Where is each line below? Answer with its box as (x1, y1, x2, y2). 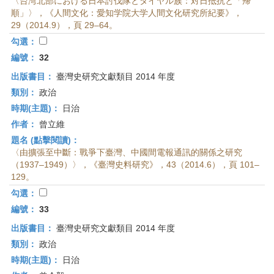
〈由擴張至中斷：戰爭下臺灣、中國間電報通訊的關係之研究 (11, 147, 242, 157)
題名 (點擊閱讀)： (11, 135, 80, 145)
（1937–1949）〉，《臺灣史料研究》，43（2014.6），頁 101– (11, 160, 259, 169)
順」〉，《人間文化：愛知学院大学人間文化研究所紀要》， (11, 8, 242, 18)
